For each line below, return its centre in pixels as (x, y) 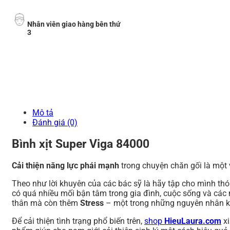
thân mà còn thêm (46, 203)
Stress (93, 203)
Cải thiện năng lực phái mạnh (66, 165)
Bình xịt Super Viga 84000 (81, 144)
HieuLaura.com (193, 221)
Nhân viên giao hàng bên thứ (74, 24)
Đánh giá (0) (55, 122)
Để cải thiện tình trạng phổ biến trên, (78, 221)
